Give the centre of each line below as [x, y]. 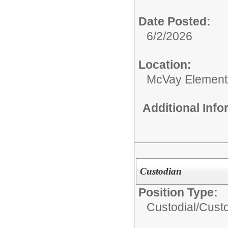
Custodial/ [173, 207]
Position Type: [178, 193]
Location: [165, 64]
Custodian [161, 172]
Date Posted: [175, 21]
